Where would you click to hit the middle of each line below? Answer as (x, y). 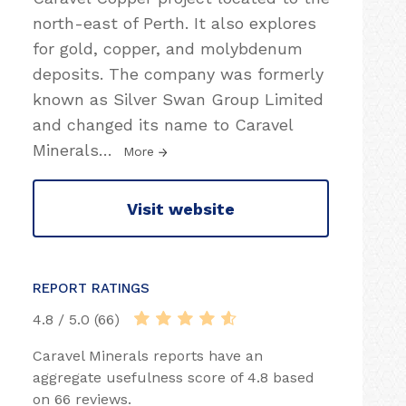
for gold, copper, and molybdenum (168, 48)
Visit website (181, 208)
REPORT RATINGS (91, 288)
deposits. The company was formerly (178, 74)
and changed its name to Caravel (163, 125)
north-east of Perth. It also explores (174, 23)
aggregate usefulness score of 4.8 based (174, 377)
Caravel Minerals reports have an (148, 356)
